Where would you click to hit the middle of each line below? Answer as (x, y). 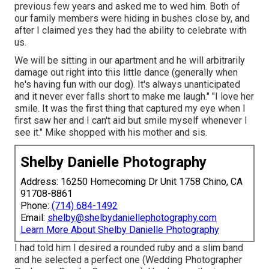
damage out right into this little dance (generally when (126, 73)
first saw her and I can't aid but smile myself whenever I (131, 121)
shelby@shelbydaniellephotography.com (132, 218)
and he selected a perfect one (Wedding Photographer (128, 260)
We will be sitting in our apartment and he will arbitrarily (130, 61)
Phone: (36, 206)
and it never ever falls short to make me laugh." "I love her (134, 97)
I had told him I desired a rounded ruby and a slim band (129, 248)
